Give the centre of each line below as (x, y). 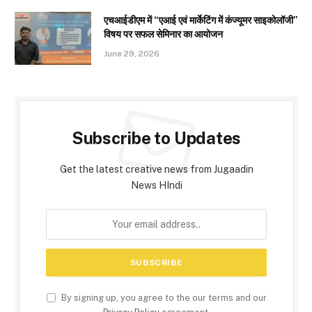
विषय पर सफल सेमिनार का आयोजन (163, 34)
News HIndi (156, 186)
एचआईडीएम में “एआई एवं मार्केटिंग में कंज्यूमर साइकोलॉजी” (201, 21)
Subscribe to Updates (156, 138)
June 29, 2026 (132, 54)
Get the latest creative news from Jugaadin (156, 170)
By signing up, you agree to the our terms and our (163, 298)
